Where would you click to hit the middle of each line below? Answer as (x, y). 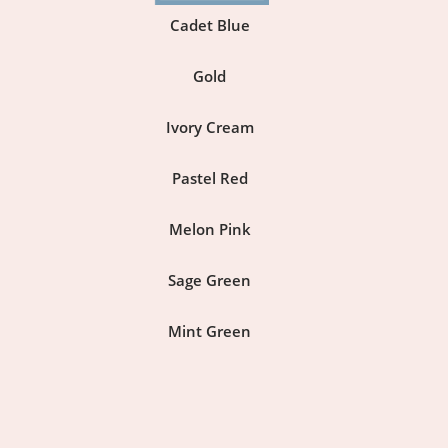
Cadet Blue (209, 24)
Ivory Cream (209, 126)
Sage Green (210, 279)
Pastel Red (209, 177)
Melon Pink (209, 228)
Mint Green (210, 330)
